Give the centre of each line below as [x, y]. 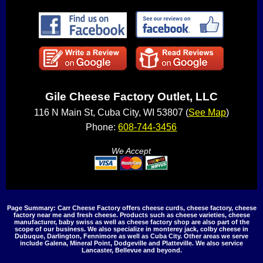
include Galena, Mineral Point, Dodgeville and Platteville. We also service [131, 243]
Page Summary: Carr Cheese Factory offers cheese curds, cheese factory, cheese [131, 208]
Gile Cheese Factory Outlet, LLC [131, 97]
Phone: [102, 127]
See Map [207, 113]
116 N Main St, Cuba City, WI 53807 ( [111, 113]
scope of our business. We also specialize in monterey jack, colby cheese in [131, 229]
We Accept [131, 151]
